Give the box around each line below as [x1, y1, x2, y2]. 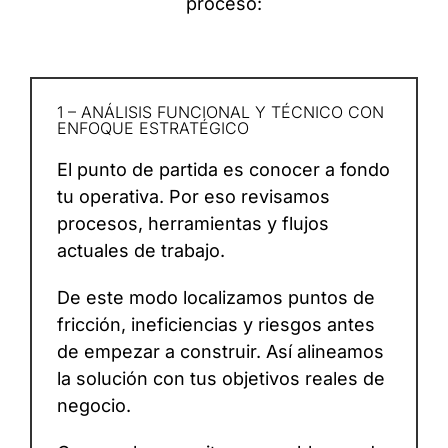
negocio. [57, 395, 131, 417]
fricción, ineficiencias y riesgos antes [57, 314, 375, 336]
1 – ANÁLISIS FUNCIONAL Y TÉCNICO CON [57, 102, 384, 123]
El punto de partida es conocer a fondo [57, 159, 390, 181]
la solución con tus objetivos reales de [57, 368, 385, 390]
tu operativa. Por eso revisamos [57, 186, 330, 208]
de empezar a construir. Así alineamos [57, 341, 384, 363]
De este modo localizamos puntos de [57, 287, 375, 309]
